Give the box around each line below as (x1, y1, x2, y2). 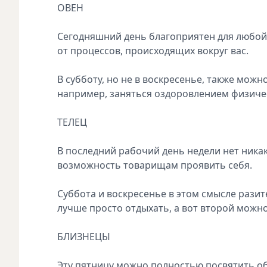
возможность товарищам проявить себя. (57, 158, 252, 172)
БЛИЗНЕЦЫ (57, 229, 110, 243)
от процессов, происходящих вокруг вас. (57, 44, 249, 57)
